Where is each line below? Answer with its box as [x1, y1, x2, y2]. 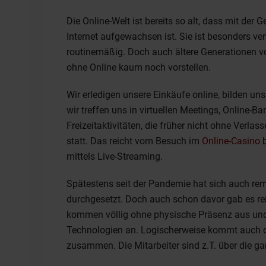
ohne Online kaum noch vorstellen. [66, 61, 211, 73]
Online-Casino [202, 135, 260, 147]
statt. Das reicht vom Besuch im [66, 135, 199, 147]
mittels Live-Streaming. [66, 150, 163, 162]
